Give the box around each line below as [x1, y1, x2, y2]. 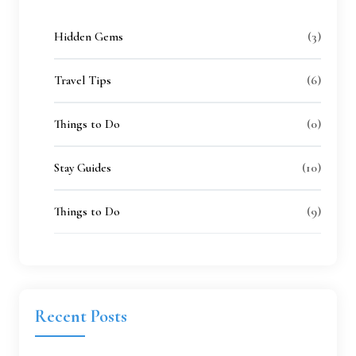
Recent [35, 305, 87, 327]
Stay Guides [54, 161, 111, 176]
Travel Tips [54, 73, 111, 88]
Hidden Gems [54, 29, 123, 44]
